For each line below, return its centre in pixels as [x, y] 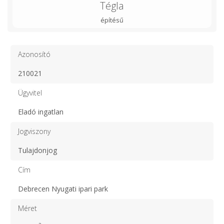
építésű [112, 20]
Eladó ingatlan [41, 111]
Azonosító [34, 54]
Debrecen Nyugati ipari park [63, 188]
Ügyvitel [30, 92]
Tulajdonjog [37, 150]
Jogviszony [34, 131]
